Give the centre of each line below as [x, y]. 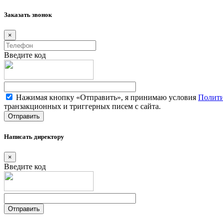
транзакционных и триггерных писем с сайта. [82, 107]
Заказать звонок [28, 15]
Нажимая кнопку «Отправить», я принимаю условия [106, 98]
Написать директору [34, 136]
